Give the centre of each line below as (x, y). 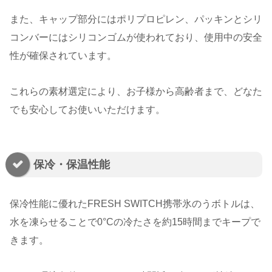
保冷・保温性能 (72, 165)
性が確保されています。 (63, 56)
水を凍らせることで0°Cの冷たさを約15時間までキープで (135, 222)
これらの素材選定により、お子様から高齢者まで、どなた (136, 92)
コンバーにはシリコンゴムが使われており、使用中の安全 (136, 38)
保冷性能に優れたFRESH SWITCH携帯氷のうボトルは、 (135, 204)
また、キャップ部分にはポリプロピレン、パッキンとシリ (136, 19)
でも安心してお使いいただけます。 (87, 110)
